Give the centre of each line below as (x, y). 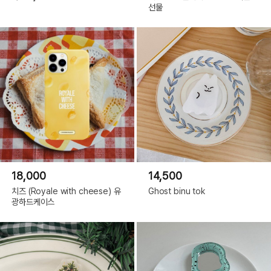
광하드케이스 (33, 202)
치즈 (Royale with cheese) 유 (66, 191)
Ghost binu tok (176, 191)
